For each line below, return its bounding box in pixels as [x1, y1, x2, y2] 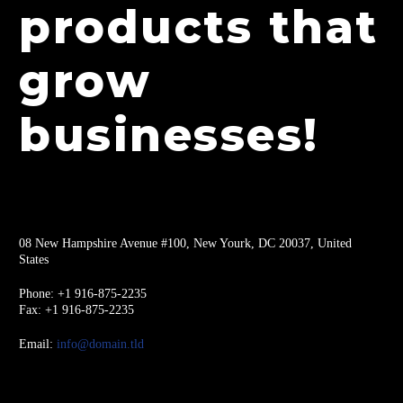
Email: [19, 336, 57, 351]
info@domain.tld [57, 336, 144, 351]
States [19, 251, 49, 266]
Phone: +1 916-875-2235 [19, 285, 147, 300]
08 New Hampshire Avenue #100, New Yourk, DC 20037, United [19, 235, 352, 250]
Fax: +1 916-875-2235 [19, 301, 134, 317]
